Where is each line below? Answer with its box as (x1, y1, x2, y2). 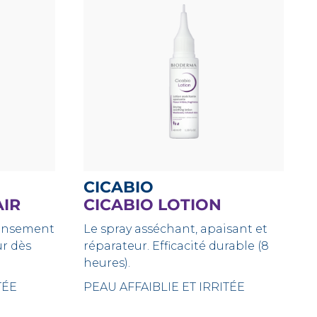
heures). (83, 256, 131, 270)
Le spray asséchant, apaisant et (83, 222, 268, 236)
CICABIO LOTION (83, 195, 222, 214)
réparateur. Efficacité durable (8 (83, 239, 270, 253)
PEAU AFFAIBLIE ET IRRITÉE (83, 280, 246, 294)
